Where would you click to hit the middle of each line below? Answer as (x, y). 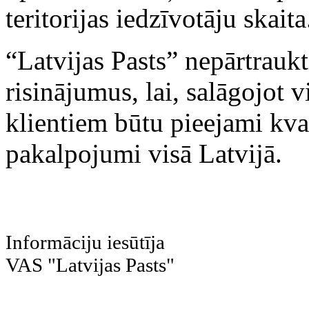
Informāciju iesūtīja (85, 242)
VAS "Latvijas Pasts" (90, 265)
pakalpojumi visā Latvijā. (144, 154)
